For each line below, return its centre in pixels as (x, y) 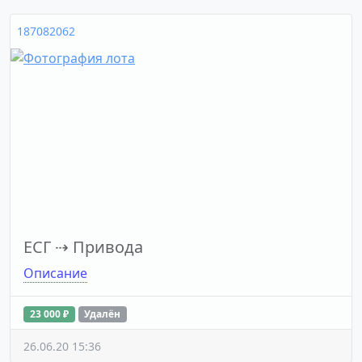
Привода (108, 247)
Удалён (103, 314)
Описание (55, 274)
